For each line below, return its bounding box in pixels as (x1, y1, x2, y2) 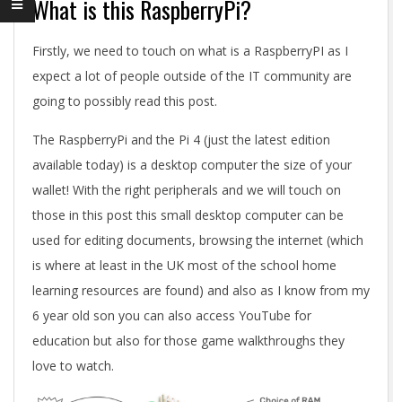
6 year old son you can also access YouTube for (32, 307, 311, 324)
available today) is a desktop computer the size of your (32, 156, 352, 173)
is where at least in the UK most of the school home (32, 257, 336, 274)
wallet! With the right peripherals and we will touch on (32, 181, 341, 198)
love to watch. (32, 357, 114, 374)
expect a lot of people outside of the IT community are (32, 67, 352, 84)
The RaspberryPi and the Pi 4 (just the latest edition (32, 131, 330, 148)
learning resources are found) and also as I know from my (32, 282, 370, 299)
